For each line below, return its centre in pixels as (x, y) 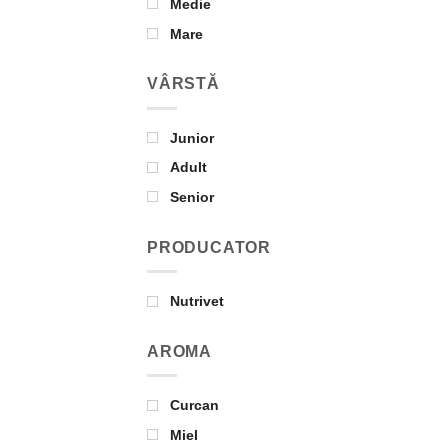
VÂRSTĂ (183, 84)
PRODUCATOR (209, 247)
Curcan (194, 405)
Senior (192, 197)
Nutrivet (197, 301)
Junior (192, 137)
